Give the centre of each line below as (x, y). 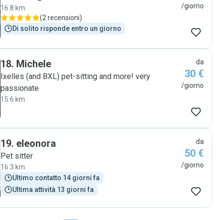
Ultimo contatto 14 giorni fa (56, 178)
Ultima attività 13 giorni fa (53, 190)
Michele (34, 64)
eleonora (36, 143)
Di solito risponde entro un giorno (67, 28)
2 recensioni (61, 18)
